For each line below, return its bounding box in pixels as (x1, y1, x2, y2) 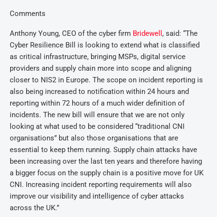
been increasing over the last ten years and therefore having (10, 157, 202, 166)
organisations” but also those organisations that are (10, 134, 178, 142)
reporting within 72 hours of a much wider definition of (10, 99, 185, 108)
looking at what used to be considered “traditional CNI (10, 122, 185, 131)
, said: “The (162, 29, 198, 38)
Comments (10, 9, 46, 18)
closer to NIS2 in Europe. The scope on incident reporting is (10, 76, 203, 84)
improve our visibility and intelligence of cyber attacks (10, 192, 184, 201)
